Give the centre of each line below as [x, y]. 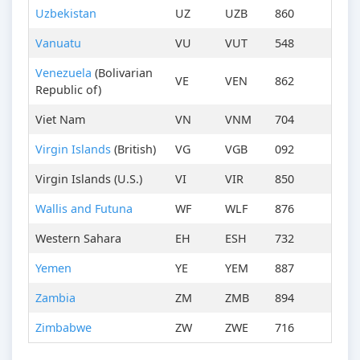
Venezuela [63, 73]
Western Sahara [78, 239]
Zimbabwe [63, 328]
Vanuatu [58, 43]
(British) [133, 149]
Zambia [55, 298]
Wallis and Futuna [84, 209]
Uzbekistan [66, 14]
